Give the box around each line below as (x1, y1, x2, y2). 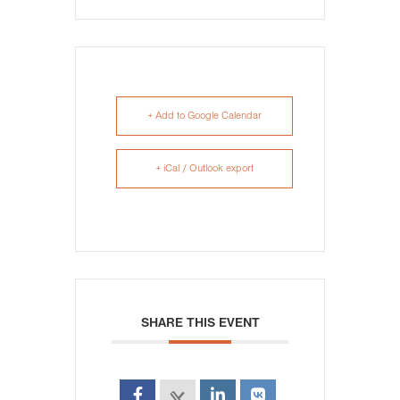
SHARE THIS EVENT (140, 318, 260, 329)
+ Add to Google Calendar (147, 112, 262, 121)
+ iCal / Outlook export (155, 164, 254, 174)
